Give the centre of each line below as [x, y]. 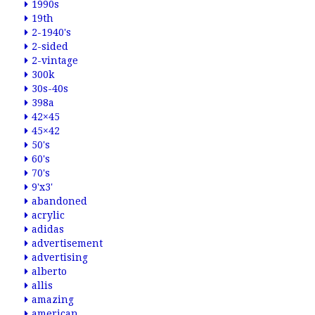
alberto [49, 271]
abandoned [59, 201]
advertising [60, 257]
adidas [48, 229]
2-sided [50, 46]
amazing [53, 300]
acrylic [48, 215]
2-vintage [55, 60]
